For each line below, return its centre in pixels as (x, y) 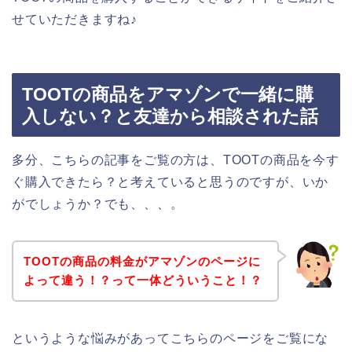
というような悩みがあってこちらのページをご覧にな (170, 338)
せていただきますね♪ (75, 19)
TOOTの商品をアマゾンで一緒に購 (168, 95)
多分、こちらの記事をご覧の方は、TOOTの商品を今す (176, 160)
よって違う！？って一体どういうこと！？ (143, 280)
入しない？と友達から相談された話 (170, 117)
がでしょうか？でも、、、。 (98, 204)
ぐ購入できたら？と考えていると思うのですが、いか (170, 182)
